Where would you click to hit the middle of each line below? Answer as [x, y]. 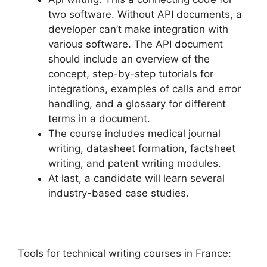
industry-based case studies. [119, 193]
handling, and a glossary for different [137, 104]
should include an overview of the [129, 59]
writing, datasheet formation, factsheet [142, 149]
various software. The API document [136, 44]
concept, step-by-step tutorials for [131, 74]
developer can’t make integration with [138, 30]
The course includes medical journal [134, 134]
